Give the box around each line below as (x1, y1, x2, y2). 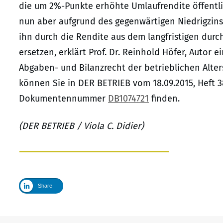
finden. (149, 93, 180, 104)
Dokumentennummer (19, 93, 108, 104)
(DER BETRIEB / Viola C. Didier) (19, 120, 153, 131)
